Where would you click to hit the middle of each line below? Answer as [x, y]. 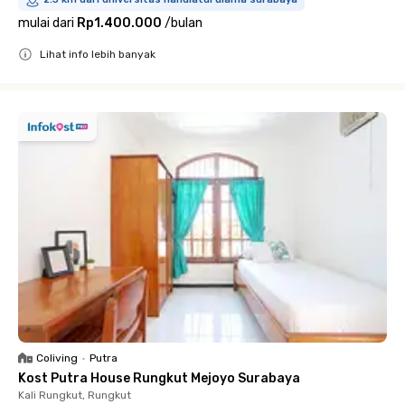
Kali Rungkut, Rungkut [75, 395]
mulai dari [46, 23]
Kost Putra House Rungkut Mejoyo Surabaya [159, 378]
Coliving [57, 358]
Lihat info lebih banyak [98, 54]
